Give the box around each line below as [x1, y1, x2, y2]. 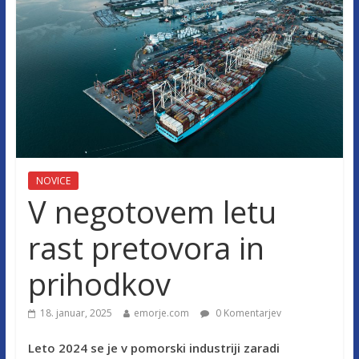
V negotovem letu [27, 190, 276, 232]
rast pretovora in [27, 226, 264, 268]
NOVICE [35, 173, 71, 188]
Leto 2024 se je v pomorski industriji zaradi [27, 339, 280, 356]
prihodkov [27, 262, 171, 305]
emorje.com [133, 305, 189, 320]
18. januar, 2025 [39, 305, 112, 320]
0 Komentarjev [212, 305, 281, 320]
